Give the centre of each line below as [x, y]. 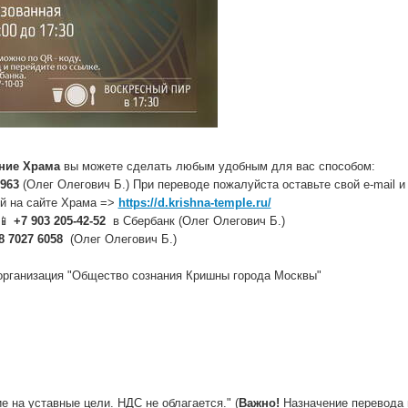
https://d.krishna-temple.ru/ [194, 203]
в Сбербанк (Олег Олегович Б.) [195, 221]
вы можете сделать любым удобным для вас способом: [217, 166]
